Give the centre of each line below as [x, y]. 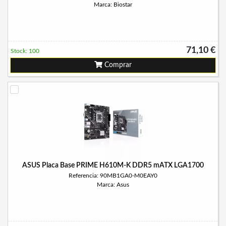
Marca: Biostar [113, 5]
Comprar [117, 65]
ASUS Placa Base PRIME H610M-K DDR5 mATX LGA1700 [113, 165]
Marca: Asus [113, 185]
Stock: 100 [25, 51]
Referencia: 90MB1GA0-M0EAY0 [113, 176]
